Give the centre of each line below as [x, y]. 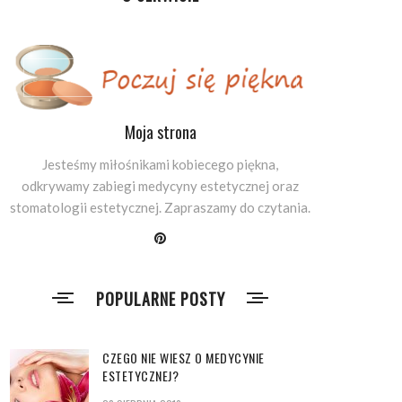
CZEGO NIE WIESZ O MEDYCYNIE [184, 358]
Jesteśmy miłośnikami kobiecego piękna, [160, 164]
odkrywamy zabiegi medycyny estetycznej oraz [160, 186]
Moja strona [160, 132]
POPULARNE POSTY [160, 299]
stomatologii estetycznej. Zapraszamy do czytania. [160, 207]
